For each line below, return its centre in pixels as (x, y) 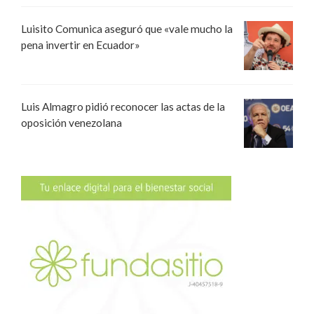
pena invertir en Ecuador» (81, 45)
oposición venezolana (71, 122)
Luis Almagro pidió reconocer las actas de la (123, 106)
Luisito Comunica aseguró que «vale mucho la (127, 28)
